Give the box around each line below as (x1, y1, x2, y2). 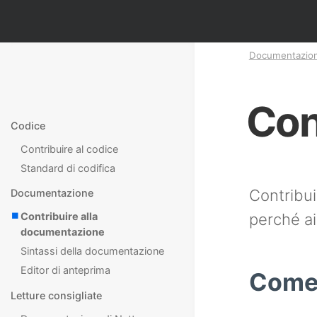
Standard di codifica (21, 161, 116, 174)
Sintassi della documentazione (21, 245, 165, 258)
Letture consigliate (11, 289, 102, 301)
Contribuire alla (21, 210, 98, 223)
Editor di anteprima (21, 264, 111, 277)
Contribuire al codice (21, 142, 119, 155)
